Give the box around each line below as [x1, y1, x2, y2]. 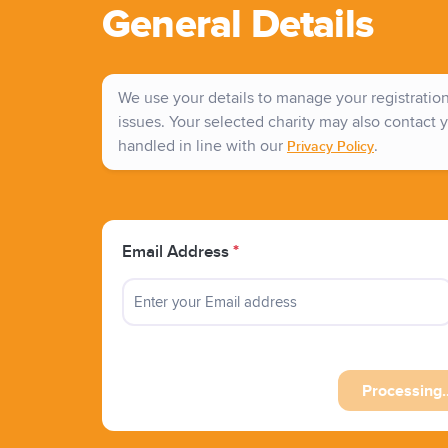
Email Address [122, 242, 233, 263]
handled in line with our [118, 136, 287, 157]
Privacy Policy [287, 138, 374, 156]
